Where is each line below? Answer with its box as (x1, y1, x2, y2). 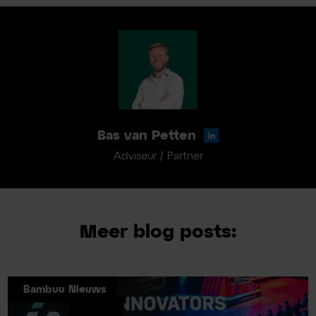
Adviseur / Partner (113, 150, 203, 162)
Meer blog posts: (79, 222, 237, 242)
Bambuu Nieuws (23, 285, 107, 296)
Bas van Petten (97, 129, 197, 143)
